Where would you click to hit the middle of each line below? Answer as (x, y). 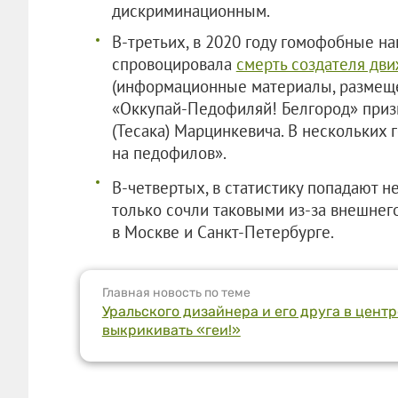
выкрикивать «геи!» (171, 330)
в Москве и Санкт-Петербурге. (223, 231)
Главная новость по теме (176, 292)
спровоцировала (174, 64)
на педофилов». (169, 152)
